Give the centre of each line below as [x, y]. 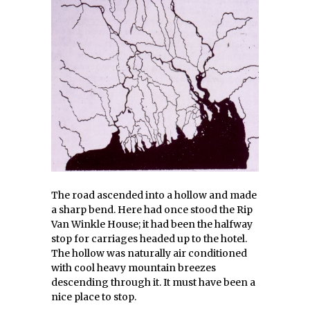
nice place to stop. [94, 297]
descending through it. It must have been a [153, 282]
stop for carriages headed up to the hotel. [149, 239]
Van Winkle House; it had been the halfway [152, 224]
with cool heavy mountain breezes [134, 268]
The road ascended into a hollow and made [154, 195]
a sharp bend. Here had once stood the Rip [152, 210]
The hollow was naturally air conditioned [149, 253]
